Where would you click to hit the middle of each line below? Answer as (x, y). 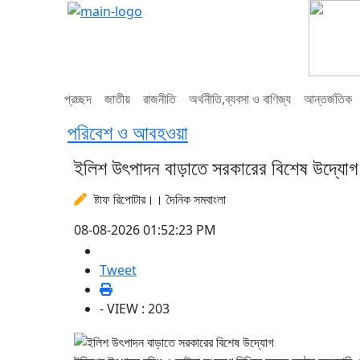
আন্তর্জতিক (328, 99)
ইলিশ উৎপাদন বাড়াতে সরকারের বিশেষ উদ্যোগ (216, 168)
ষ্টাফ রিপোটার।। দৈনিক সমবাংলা (158, 199)
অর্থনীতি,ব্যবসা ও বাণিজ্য (240, 99)
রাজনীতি (160, 99)
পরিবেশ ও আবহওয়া (128, 132)
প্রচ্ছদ (78, 99)
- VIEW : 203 (135, 309)
